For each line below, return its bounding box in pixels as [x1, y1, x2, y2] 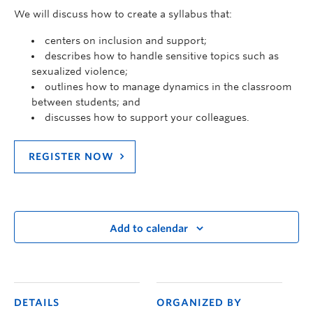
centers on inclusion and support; [45, 35, 207, 47]
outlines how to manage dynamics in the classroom [45, 81, 291, 93]
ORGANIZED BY [156, 297, 242, 309]
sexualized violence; [31, 66, 128, 78]
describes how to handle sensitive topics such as [45, 50, 279, 62]
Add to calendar [110, 222, 188, 234]
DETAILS [14, 297, 59, 309]
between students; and [31, 96, 140, 108]
